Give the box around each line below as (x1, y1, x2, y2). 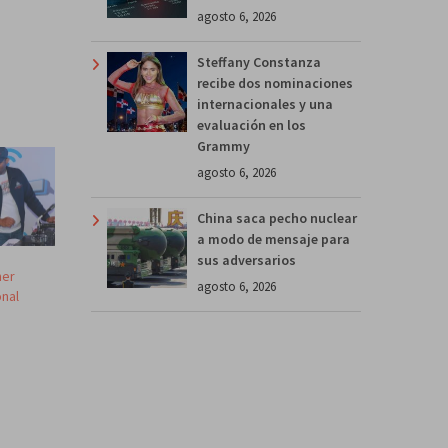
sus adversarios (197, 250, 296, 269)
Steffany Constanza (197, 52, 321, 71)
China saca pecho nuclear (197, 208, 357, 227)
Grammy (197, 136, 250, 155)
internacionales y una (197, 94, 333, 113)
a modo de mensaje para (197, 229, 350, 248)
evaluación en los (197, 115, 306, 134)
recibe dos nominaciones (197, 73, 353, 92)
